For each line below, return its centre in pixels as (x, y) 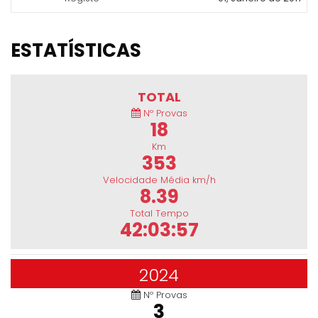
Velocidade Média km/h (159, 180)
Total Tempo (159, 213)
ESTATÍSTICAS (76, 50)
